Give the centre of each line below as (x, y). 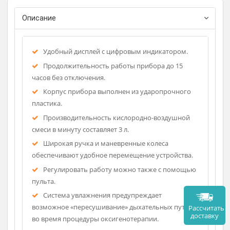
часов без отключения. (76, 163)
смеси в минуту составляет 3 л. (89, 221)
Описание (43, 97)
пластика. (52, 191)
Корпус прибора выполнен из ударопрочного (130, 179)
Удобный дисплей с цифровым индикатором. (128, 134)
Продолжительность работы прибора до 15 (125, 150)
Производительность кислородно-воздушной (129, 207)
